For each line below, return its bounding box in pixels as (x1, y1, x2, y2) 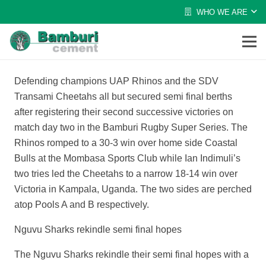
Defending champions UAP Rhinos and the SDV (14, 76, 218, 86)
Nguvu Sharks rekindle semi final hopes (14, 224, 182, 235)
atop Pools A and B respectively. (14, 199, 149, 210)
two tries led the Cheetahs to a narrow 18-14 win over (14, 169, 237, 179)
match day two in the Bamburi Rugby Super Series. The (14, 122, 248, 132)
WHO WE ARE (196, 7, 248, 17)
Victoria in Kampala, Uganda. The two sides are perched (14, 184, 252, 194)
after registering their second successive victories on (14, 107, 233, 117)
